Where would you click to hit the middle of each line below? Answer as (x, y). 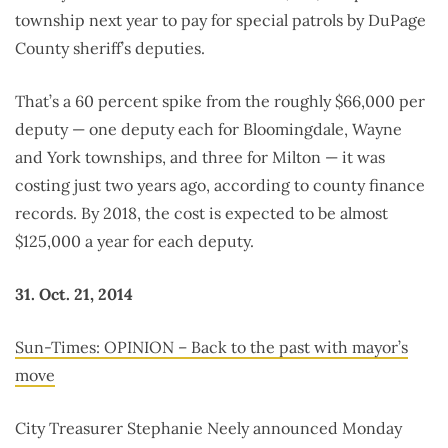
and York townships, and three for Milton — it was (200, 157)
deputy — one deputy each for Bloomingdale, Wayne (208, 129)
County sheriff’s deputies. (110, 48)
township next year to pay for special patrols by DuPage (220, 20)
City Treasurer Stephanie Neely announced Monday (208, 428)
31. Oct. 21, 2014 (74, 294)
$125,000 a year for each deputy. (134, 241)
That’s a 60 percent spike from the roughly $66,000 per (220, 101)
